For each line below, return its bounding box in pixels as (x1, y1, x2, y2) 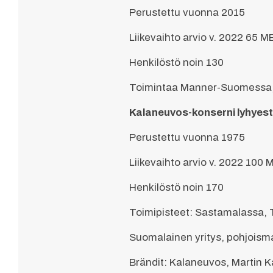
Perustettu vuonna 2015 (129, 7, 245, 19)
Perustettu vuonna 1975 (129, 132, 245, 144)
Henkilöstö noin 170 (129, 182, 224, 194)
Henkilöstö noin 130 (129, 57, 224, 69)
